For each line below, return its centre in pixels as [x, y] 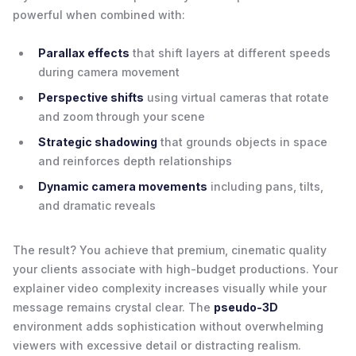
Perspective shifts [91, 97]
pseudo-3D [246, 307]
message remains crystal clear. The [113, 307]
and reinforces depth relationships [135, 161]
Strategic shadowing [98, 141]
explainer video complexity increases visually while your [170, 288]
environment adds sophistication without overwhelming [168, 326]
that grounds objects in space [242, 141]
